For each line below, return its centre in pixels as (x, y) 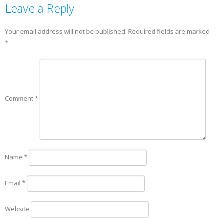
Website (17, 208)
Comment (20, 99)
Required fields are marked (169, 31)
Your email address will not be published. (66, 31)
